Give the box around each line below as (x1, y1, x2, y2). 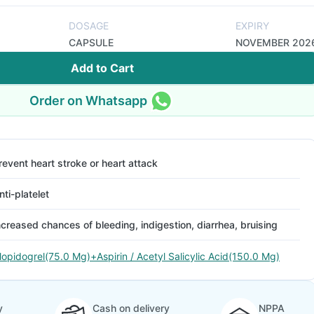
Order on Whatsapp (29, 93, 147, 108)
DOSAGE (69, 20, 109, 32)
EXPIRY (235, 20, 269, 32)
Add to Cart (71, 61, 134, 75)
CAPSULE (69, 36, 114, 48)
